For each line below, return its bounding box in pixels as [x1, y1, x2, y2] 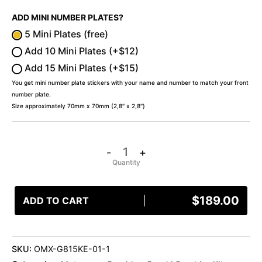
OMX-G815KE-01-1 [34, 243, 110, 254]
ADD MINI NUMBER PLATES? [12, 12, 123, 23]
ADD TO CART [23, 194, 89, 206]
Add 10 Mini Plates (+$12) [22, 45, 139, 57]
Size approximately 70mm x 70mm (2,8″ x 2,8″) [12, 102, 145, 110]
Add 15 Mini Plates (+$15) [22, 62, 139, 74]
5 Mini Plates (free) [22, 28, 108, 40]
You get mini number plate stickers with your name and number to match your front [12, 79, 249, 87]
